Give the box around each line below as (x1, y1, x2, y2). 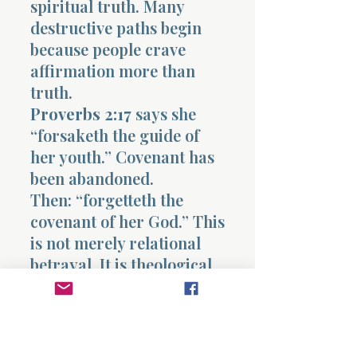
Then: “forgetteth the (30, 188, 183, 210)
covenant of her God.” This (30, 210, 225, 232)
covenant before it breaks (30, 317, 216, 339)
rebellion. (30, 274, 100, 296)
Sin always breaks (30, 296, 163, 318)
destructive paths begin (30, 16, 202, 38)
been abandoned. (30, 167, 154, 189)
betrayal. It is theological (30, 253, 212, 275)
